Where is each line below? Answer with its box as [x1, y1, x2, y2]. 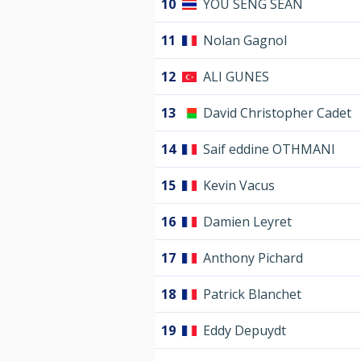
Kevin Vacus [203, 176, 275, 195]
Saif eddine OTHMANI [203, 140, 335, 159]
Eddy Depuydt [203, 322, 286, 340]
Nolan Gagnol [203, 31, 287, 50]
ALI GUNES [203, 68, 269, 86]
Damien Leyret [203, 213, 292, 231]
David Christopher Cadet [203, 104, 351, 122]
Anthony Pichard [203, 249, 303, 268]
